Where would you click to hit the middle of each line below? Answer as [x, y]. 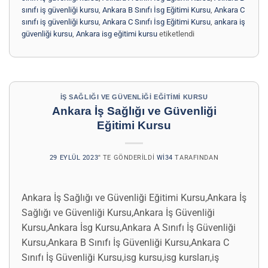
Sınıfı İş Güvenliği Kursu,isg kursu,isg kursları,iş [120, 257]
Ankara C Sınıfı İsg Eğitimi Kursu [156, 22]
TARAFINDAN [196, 157]
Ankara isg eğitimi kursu [117, 34]
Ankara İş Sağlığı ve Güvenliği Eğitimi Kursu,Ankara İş [134, 197]
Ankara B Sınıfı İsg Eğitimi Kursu [156, 10]
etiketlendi [176, 34]
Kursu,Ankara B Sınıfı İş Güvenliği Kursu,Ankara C [125, 242]
